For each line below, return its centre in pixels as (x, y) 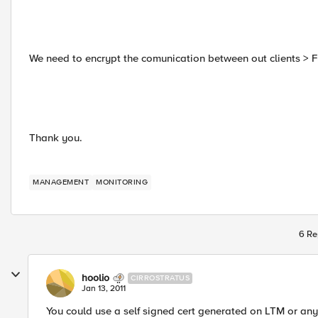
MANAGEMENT (61, 182)
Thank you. (56, 138)
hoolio (95, 278)
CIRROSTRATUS (160, 278)
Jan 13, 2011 (104, 289)
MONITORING (122, 182)
